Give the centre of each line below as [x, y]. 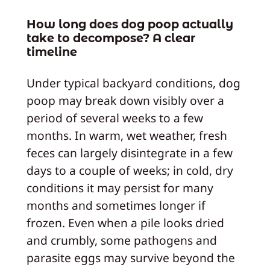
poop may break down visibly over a [125, 101]
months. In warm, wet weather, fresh [127, 136]
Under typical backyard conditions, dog [133, 83]
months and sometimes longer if [116, 206]
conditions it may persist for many [120, 188]
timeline [52, 52]
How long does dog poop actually [130, 24]
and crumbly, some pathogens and [121, 240]
